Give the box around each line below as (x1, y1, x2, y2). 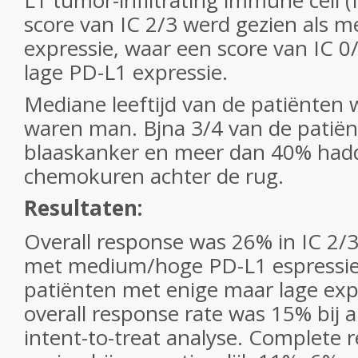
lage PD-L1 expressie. (24, 58, 228, 86)
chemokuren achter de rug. (24, 161, 284, 190)
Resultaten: (24, 193, 142, 222)
